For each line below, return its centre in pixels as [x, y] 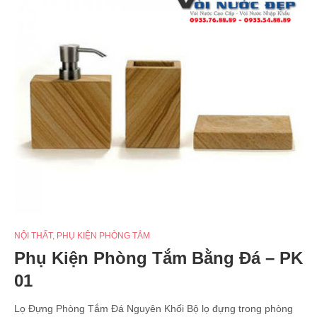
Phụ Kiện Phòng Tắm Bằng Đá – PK [158, 258]
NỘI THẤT [33, 235]
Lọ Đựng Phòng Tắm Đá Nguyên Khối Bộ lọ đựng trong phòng [154, 308]
